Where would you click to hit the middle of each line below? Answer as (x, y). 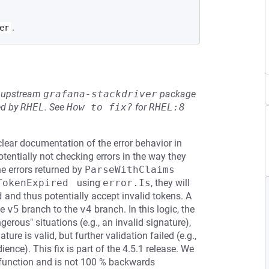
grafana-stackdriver (100, 94)
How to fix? (100, 107)
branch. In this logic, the (143, 209)
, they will (170, 183)
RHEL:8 (167, 107)
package (177, 94)
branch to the (50, 209)
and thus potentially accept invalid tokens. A (97, 196)
